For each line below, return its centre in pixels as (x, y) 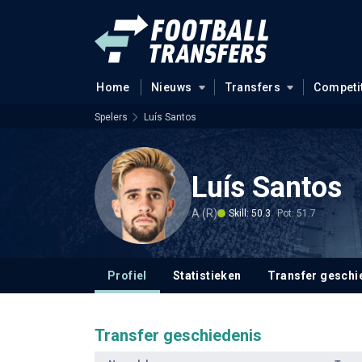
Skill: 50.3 (250, 213)
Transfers (253, 87)
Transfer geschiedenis (178, 335)
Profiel (127, 276)
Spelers (111, 117)
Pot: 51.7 (297, 213)
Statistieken (207, 276)
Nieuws (171, 87)
